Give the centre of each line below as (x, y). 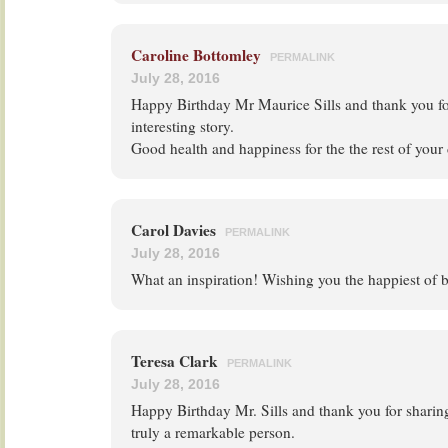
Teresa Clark (176, 361)
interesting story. (182, 126)
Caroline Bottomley (196, 55)
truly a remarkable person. (213, 432)
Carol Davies (175, 230)
